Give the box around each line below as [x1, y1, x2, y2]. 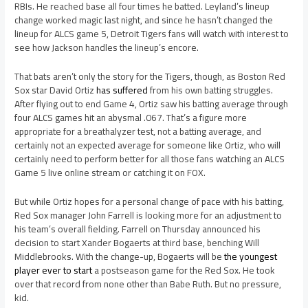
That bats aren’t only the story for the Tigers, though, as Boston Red [14, 67, 286, 86]
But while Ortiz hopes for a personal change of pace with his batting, [14, 192, 285, 210]
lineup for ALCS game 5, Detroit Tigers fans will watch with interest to [14, 25, 289, 43]
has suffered [96, 81, 148, 100]
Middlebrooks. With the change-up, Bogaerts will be [14, 247, 225, 265]
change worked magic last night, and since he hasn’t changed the [14, 11, 274, 30]
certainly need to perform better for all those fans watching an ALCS [14, 150, 285, 168]
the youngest [224, 247, 278, 265]
